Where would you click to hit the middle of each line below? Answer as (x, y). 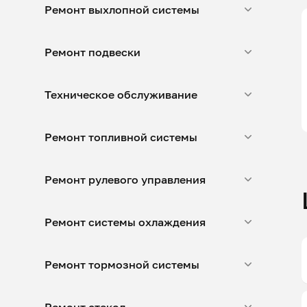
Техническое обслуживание (121, 95)
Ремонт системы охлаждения (125, 222)
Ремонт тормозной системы (122, 265)
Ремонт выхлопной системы (122, 10)
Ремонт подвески (93, 52)
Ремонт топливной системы (121, 137)
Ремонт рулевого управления (125, 180)
